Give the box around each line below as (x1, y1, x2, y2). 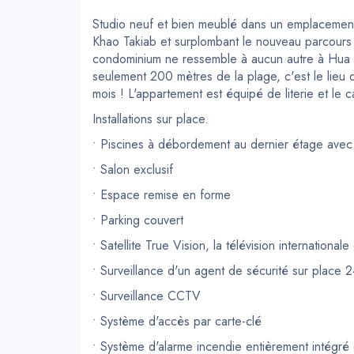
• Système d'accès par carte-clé (92, 312, 262, 331)
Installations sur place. (92, 110, 209, 129)
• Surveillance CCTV (92, 287, 201, 306)
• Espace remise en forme (92, 186, 231, 205)
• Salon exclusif (92, 160, 173, 179)
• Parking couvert (92, 211, 183, 230)
